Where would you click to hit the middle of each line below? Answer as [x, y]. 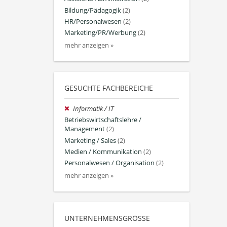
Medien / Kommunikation [103, 152]
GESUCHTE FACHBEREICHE [109, 88]
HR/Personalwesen [93, 21]
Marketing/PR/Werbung [100, 32]
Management [85, 129]
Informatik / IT [93, 109]
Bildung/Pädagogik [93, 10]
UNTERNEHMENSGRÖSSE [105, 218]
